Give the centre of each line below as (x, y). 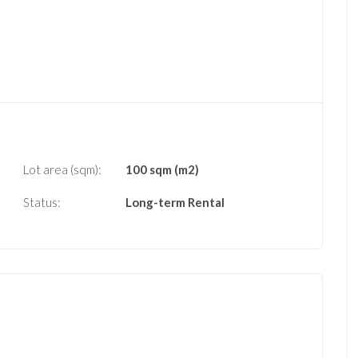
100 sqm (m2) (162, 170)
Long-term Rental (175, 203)
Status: (42, 203)
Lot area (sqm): (62, 170)
